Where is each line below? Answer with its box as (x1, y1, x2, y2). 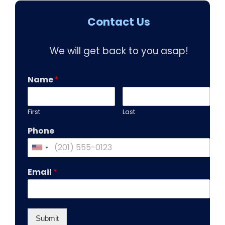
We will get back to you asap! (49, 44, 188, 58)
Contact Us (87, 15, 150, 30)
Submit (35, 213, 59, 222)
